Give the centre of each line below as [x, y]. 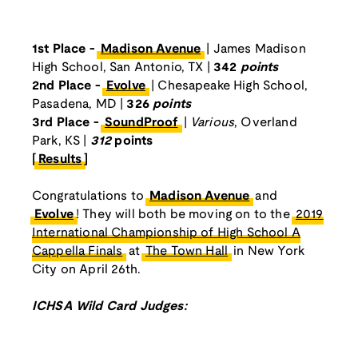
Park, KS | [61, 141]
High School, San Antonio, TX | [123, 68]
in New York [268, 252]
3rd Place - [67, 123]
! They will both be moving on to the [184, 215]
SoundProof [141, 123]
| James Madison [255, 50]
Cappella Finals [78, 252]
